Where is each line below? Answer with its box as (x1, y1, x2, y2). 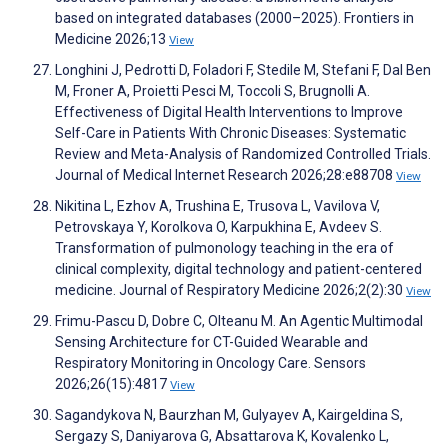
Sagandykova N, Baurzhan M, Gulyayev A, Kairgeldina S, (55, 406, 403, 423)
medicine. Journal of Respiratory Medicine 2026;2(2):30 (55, 281, 406, 298)
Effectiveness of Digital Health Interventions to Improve (55, 103, 403, 120)
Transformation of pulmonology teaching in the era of (55, 239, 394, 256)
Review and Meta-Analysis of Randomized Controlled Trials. (55, 145, 431, 162)
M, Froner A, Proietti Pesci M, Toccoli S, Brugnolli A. (55, 82, 370, 99)
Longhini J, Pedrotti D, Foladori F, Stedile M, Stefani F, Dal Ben (55, 61, 431, 78)
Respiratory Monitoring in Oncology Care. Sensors (55, 354, 366, 371)
